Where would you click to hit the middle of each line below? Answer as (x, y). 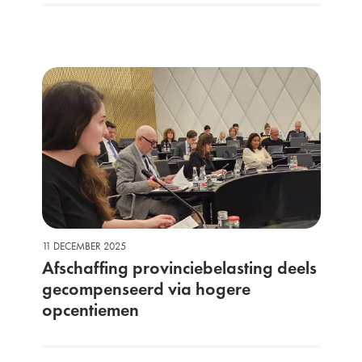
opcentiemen (90, 310)
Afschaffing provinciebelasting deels (179, 268)
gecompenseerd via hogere (146, 289)
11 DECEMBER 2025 (84, 246)
